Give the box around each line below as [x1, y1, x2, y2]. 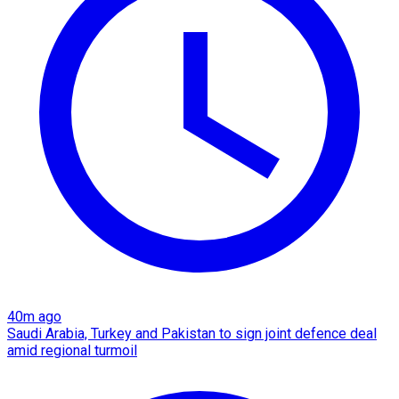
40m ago [7, 308, 61, 326]
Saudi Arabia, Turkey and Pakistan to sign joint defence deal [7, 325, 377, 343]
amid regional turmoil [7, 342, 137, 360]
